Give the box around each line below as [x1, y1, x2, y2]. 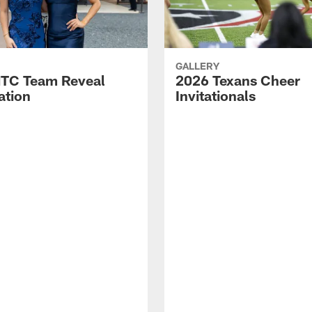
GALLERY [175, 60, 219, 72]
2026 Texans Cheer [175, 72, 300, 89]
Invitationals [175, 87, 256, 104]
